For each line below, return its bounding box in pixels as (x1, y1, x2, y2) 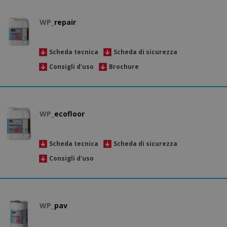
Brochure (109, 62, 139, 71)
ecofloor (54, 109, 85, 119)
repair (54, 17, 76, 27)
